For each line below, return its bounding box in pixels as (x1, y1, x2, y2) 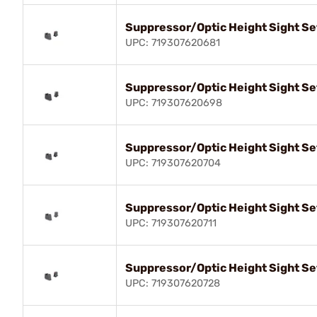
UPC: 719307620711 (125, 217, 217, 229)
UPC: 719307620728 (125, 277, 220, 289)
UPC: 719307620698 (125, 96, 222, 109)
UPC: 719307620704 (125, 156, 221, 169)
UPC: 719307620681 (125, 36, 220, 49)
